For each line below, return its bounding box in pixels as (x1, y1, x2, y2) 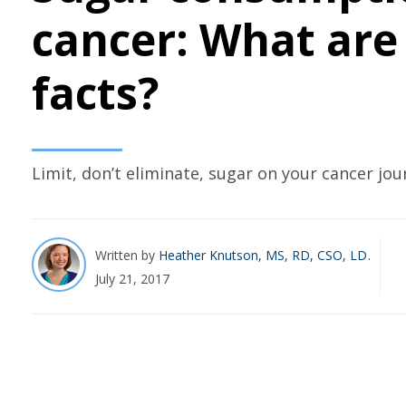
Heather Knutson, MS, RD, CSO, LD (159, 246, 371, 264)
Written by (95, 246, 159, 264)
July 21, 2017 (95, 269, 169, 287)
